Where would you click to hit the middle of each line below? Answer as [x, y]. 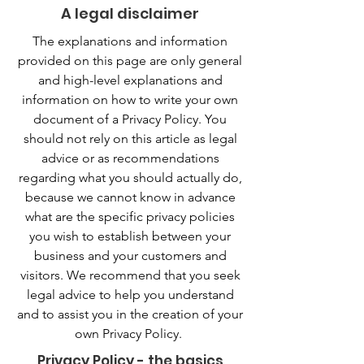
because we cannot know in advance [130, 197]
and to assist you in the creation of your [130, 314]
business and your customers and [130, 256]
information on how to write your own [130, 100]
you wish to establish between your [130, 236]
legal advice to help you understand [130, 295]
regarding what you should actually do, [130, 178]
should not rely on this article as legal [130, 139]
